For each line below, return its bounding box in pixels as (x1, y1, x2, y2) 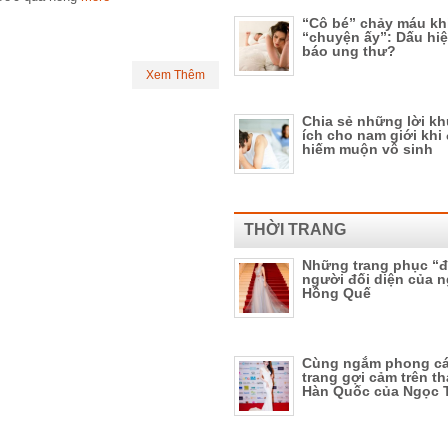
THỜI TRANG (244, 221, 346, 238)
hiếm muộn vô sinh (302, 141, 433, 157)
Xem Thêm (146, 68, 205, 82)
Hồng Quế (302, 285, 371, 301)
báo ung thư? (302, 43, 396, 59)
